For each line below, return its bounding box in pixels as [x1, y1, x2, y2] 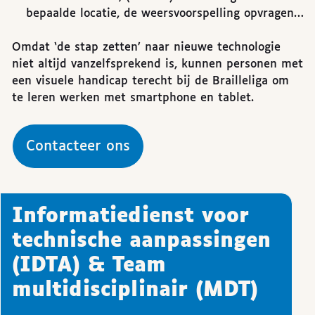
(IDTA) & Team [12, 255, 166, 276]
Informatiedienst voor [12, 206, 249, 226]
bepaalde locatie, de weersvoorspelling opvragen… [26, 7, 304, 20]
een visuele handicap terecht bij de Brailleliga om [12, 75, 289, 87]
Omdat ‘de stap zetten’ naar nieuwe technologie [12, 41, 281, 53]
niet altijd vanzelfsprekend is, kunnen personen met [12, 58, 303, 70]
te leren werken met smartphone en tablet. [12, 91, 254, 104]
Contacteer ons [26, 139, 130, 153]
